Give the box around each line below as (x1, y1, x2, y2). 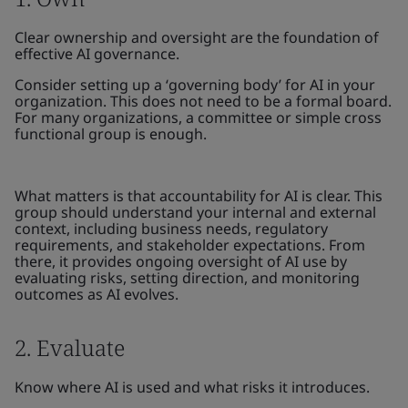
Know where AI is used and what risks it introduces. (15, 377, 370, 397)
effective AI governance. (15, 44, 179, 64)
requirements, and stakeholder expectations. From (15, 235, 365, 255)
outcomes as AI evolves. (15, 284, 178, 304)
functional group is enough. (15, 124, 210, 144)
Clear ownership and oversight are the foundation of (15, 27, 379, 47)
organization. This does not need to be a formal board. (15, 91, 392, 111)
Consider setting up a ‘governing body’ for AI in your (15, 75, 375, 95)
